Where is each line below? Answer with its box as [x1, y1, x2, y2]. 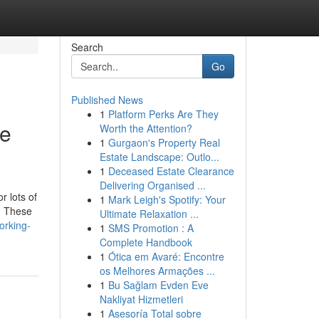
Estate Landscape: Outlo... [99, 150, 219, 164]
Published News [70, 93, 143, 107]
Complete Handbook [99, 235, 192, 249]
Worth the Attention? [99, 121, 192, 135]
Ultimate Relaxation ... [99, 206, 199, 221]
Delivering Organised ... [99, 178, 206, 192]
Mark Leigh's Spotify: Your [108, 192, 226, 206]
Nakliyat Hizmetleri [99, 292, 183, 306]
